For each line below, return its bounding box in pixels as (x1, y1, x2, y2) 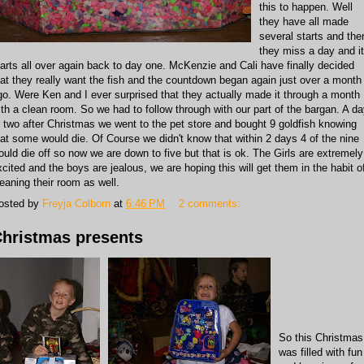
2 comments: (179, 197, 244, 210)
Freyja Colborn (42, 197, 110, 210)
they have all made (259, 15, 349, 28)
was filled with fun (279, 345, 362, 358)
